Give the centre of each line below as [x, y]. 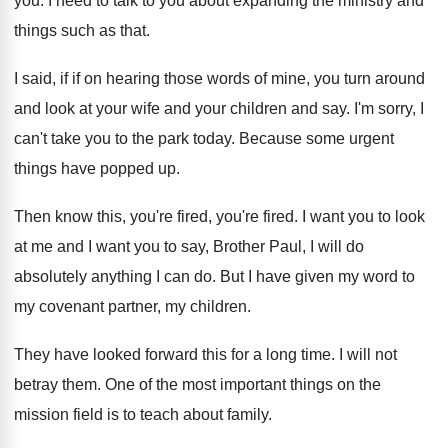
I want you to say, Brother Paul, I [201, 246]
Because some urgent [316, 138]
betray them [55, 384]
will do [341, 246]
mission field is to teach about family [141, 414]
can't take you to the [84, 138]
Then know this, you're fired [111, 216]
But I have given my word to [317, 276]
